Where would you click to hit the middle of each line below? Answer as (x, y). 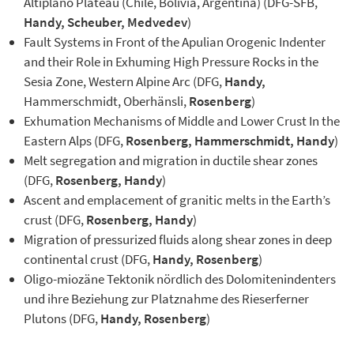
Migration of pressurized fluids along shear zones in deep (178, 239)
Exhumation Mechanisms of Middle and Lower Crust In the (182, 121)
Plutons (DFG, (62, 318)
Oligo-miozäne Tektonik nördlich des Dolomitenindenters (180, 279)
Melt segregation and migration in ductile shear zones (171, 160)
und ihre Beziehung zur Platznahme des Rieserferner (166, 298)
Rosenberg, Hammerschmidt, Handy (230, 140)
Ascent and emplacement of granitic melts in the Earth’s (177, 200)
